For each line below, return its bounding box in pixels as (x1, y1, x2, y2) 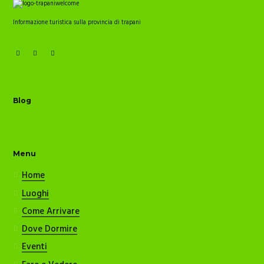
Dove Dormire (22, 222, 78, 237)
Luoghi (22, 186, 49, 201)
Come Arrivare (22, 204, 80, 219)
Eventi (22, 240, 48, 255)
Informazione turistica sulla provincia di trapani (13, 18, 141, 28)
